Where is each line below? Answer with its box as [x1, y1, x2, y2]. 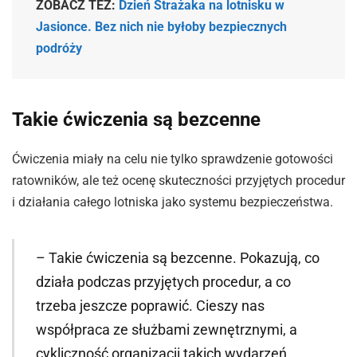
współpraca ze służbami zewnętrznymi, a [35, 320, 297, 338]
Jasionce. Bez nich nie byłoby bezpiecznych [36, 19, 287, 35]
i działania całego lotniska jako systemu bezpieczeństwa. [12, 194, 333, 210]
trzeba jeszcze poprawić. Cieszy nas [35, 296, 265, 314]
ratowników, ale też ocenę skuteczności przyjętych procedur [12, 172, 345, 188]
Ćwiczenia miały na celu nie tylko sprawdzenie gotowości [12, 151, 333, 167]
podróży [36, 41, 82, 57]
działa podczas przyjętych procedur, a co [35, 273, 291, 290]
